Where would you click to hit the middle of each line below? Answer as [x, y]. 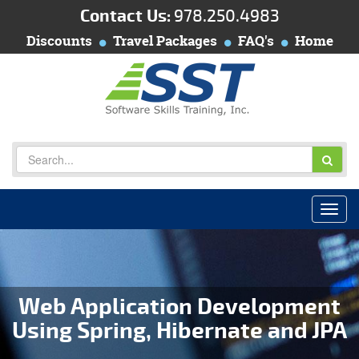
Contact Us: [125, 16]
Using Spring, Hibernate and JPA [179, 331]
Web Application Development [179, 307]
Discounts [59, 40]
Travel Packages [165, 40]
